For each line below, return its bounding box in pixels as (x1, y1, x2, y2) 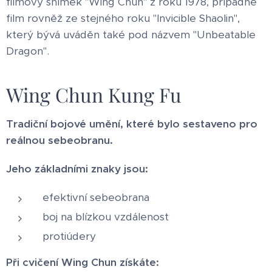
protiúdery (42, 229, 96, 243)
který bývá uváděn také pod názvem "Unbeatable (6, 27, 256, 41)
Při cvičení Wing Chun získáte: (6, 255, 159, 269)
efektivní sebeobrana (42, 190, 149, 204)
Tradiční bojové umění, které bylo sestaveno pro (6, 117, 257, 131)
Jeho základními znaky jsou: (6, 161, 148, 175)
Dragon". (6, 44, 49, 58)
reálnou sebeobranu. (6, 133, 113, 147)
